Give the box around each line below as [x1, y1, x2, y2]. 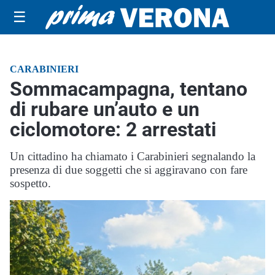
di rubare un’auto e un [10, 98, 199, 121]
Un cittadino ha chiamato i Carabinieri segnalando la [10, 150, 255, 163]
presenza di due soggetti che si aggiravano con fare [10, 163, 247, 176]
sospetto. [10, 177, 51, 190]
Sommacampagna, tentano [10, 77, 247, 101]
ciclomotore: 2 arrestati [10, 118, 216, 141]
